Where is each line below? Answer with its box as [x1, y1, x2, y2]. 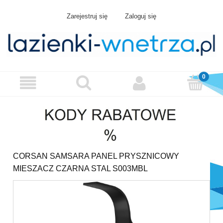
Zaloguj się [124, 12, 156, 20]
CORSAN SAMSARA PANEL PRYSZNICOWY [13, 152, 179, 161]
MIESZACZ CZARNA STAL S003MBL [13, 164, 148, 173]
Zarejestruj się [67, 12, 108, 20]
